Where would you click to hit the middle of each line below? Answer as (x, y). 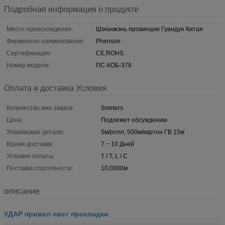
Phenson (108, 41)
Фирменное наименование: (46, 41)
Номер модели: (28, 65)
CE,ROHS (110, 53)
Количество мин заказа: (40, 108)
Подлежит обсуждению (134, 120)
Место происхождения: (40, 29)
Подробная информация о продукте (71, 9)
